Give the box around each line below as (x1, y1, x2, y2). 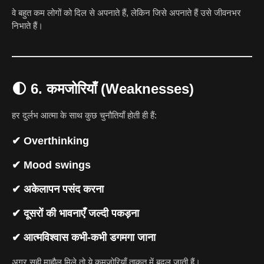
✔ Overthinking (12, 135, 89, 147)
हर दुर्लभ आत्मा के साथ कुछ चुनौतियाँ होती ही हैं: (12, 110, 157, 120)
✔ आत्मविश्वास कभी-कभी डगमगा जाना (12, 232, 156, 244)
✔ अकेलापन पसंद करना (12, 183, 104, 196)
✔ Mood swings (12, 159, 91, 171)
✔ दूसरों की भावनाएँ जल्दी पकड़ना (12, 207, 139, 220)
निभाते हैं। (12, 20, 43, 31)
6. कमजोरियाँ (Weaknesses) (31, 80, 194, 97)
